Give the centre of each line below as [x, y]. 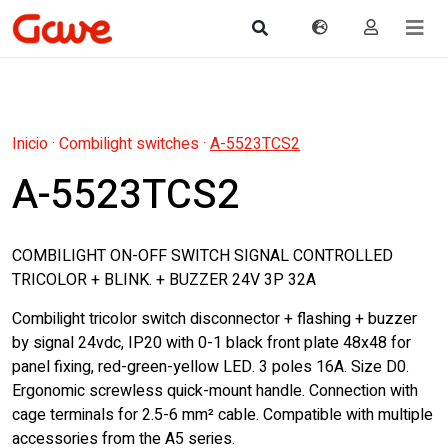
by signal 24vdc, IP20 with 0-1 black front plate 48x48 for [211, 343]
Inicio [30, 144]
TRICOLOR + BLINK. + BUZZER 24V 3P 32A [164, 280]
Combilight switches [129, 144]
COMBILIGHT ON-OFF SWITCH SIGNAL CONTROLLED [202, 256]
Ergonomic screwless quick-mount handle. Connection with [215, 391]
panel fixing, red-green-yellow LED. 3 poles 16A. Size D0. [210, 367]
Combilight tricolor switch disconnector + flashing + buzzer [214, 319]
